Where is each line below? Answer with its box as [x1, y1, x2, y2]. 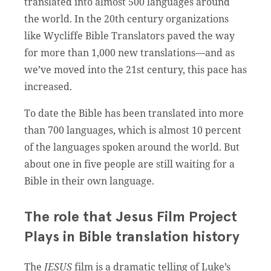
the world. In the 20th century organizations [24, 11, 229, 25]
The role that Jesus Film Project [24, 209, 237, 224]
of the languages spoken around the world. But [24, 140, 240, 154]
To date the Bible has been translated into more [24, 106, 244, 120]
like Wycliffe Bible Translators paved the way [24, 28, 235, 42]
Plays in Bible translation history [24, 229, 240, 244]
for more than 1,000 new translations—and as [24, 45, 235, 59]
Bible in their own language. [24, 174, 157, 188]
